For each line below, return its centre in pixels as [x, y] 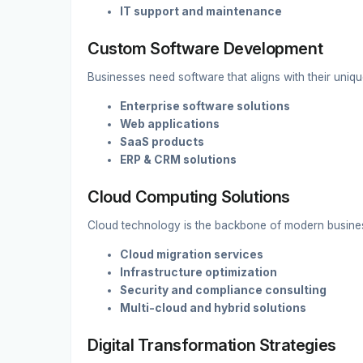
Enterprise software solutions [205, 106]
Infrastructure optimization [199, 272]
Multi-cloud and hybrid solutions [213, 307]
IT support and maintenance [201, 12]
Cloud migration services [192, 254]
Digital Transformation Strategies [212, 345]
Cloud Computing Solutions [189, 197]
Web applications [170, 124]
